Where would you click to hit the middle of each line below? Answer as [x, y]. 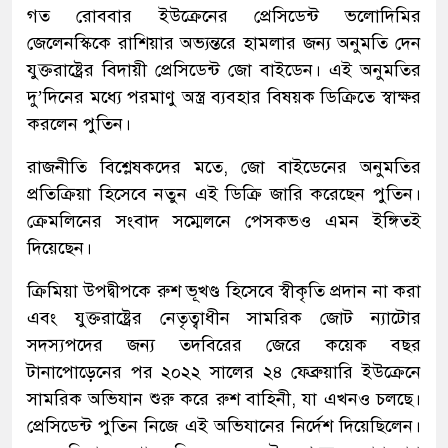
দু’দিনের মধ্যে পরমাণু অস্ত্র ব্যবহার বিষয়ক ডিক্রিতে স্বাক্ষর [224, 96]
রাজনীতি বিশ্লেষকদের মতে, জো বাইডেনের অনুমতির [224, 166]
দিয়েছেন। [59, 247]
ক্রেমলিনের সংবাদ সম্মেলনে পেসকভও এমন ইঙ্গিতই [224, 220]
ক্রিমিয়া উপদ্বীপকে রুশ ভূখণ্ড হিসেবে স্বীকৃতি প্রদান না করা [224, 290]
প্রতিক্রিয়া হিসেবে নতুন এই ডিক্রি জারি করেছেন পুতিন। [224, 193]
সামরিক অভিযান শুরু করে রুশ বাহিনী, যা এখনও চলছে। [224, 398]
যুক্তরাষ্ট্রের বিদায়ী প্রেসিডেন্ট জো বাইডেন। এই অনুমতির [224, 69]
